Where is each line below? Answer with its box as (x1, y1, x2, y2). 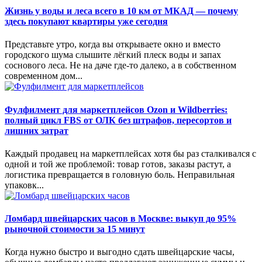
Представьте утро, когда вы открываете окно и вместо (5, 39, 220, 50)
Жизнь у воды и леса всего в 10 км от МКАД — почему (5, 6, 238, 16)
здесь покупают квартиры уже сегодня (5, 16, 168, 27)
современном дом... (5, 71, 82, 81)
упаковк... (5, 180, 44, 190)
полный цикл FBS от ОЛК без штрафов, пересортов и (5, 115, 232, 125)
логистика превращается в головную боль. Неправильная (5, 169, 235, 180)
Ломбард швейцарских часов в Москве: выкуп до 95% (5, 213, 236, 224)
